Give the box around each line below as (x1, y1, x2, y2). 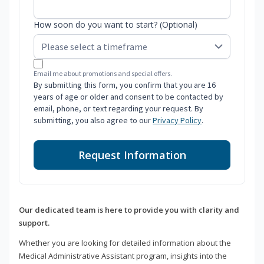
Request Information (78, 148, 186, 163)
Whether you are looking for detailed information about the (19, 237, 231, 249)
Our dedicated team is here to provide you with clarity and (19, 204, 239, 216)
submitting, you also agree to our (34, 115, 153, 126)
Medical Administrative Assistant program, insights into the (19, 250, 227, 262)
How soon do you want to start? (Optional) (34, 19, 197, 31)
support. (19, 217, 49, 229)
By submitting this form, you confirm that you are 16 (34, 80, 216, 91)
